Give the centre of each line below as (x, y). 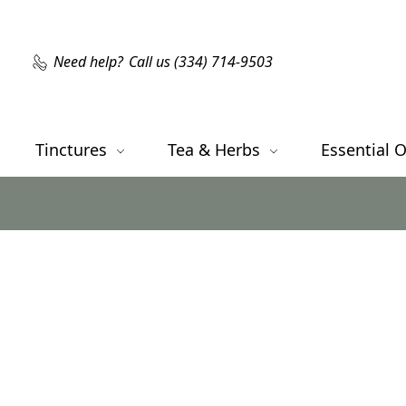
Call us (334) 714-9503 (201, 62)
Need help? (88, 62)
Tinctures (73, 150)
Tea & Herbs (216, 150)
